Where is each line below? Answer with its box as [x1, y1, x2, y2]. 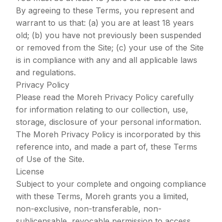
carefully [158, 92, 194, 102]
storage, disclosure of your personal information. [16, 117, 201, 127]
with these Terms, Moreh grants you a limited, [16, 191, 189, 201]
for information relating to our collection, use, [16, 105, 188, 114]
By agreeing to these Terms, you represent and [16, 5, 194, 15]
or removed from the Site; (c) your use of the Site [16, 43, 204, 53]
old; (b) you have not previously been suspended [16, 30, 201, 40]
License [16, 166, 44, 176]
